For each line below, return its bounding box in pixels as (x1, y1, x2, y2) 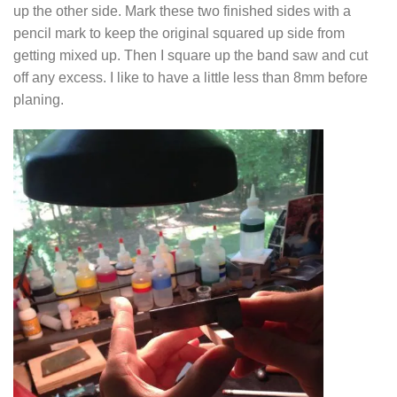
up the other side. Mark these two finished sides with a (13, 3, 351, 19)
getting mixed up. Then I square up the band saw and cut (13, 47, 368, 64)
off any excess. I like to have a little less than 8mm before (13, 69, 368, 86)
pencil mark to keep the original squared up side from (13, 25, 345, 42)
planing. (13, 91, 64, 108)
